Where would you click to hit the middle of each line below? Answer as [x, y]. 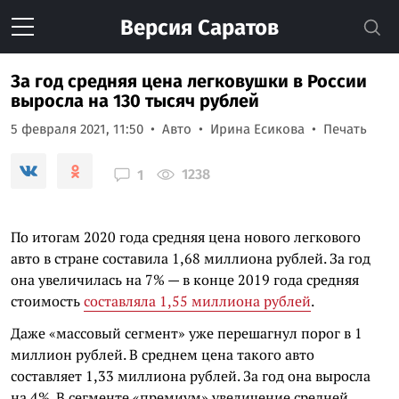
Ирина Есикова [257, 129]
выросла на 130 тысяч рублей [135, 101]
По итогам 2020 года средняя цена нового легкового [186, 237]
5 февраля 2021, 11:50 [77, 129]
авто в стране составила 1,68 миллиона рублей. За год [191, 258]
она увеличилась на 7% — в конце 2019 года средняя [185, 280]
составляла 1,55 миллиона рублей [197, 301]
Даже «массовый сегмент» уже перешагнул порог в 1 [187, 333]
